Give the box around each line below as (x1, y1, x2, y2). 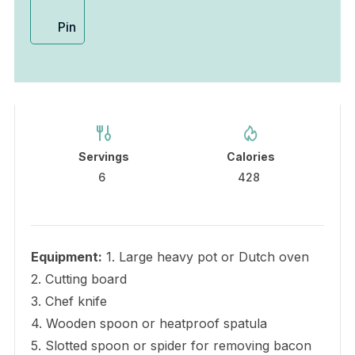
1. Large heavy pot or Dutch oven (101, 248, 309, 265)
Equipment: (30, 248, 102, 265)
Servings (78, 149, 130, 163)
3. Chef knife (30, 292, 107, 309)
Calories (227, 149, 276, 163)
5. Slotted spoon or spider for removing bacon (30, 337, 311, 353)
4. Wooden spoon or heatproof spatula (30, 315, 267, 331)
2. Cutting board (30, 270, 127, 287)
